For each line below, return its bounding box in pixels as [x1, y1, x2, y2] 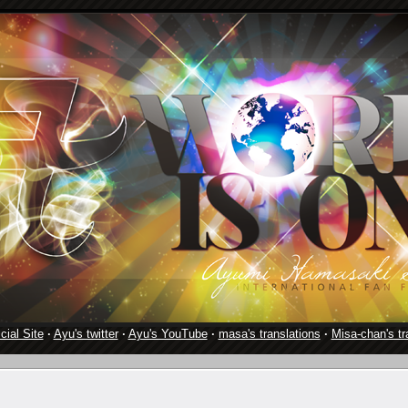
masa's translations [218, 327, 321, 341]
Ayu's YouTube [127, 327, 208, 341]
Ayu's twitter [53, 327, 118, 341]
